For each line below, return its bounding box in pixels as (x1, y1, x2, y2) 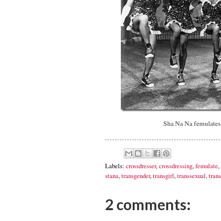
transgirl (153, 171, 174, 180)
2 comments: (105, 195, 191, 213)
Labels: (105, 161, 126, 170)
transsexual (177, 171, 206, 180)
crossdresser (126, 161, 156, 170)
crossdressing (159, 161, 192, 170)
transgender (121, 171, 150, 180)
